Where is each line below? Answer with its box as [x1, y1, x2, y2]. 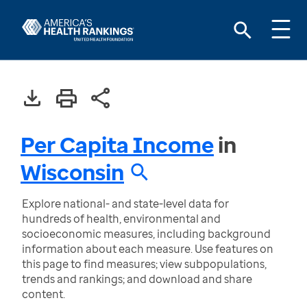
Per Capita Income [21, 130, 214, 159]
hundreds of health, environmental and [22, 211, 221, 226]
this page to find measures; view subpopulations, [22, 256, 267, 271]
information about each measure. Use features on [22, 241, 273, 256]
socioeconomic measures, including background [22, 226, 271, 241]
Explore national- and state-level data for [22, 196, 229, 211]
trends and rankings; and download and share [22, 271, 252, 286]
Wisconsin [21, 157, 124, 186]
